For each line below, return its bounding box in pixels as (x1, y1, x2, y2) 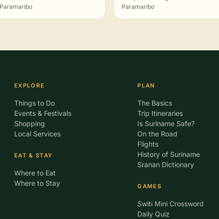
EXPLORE (14, 82, 45, 89)
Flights (137, 140, 159, 148)
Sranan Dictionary (137, 160, 195, 169)
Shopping (14, 119, 45, 128)
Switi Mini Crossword (137, 199, 204, 208)
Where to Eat (14, 169, 56, 177)
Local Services (14, 130, 61, 138)
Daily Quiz (137, 210, 170, 218)
